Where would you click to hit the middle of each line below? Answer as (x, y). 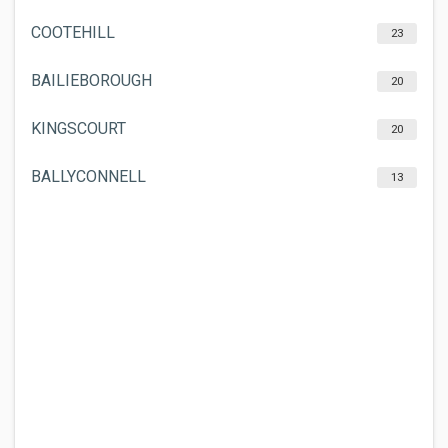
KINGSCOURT (78, 128)
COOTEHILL (73, 32)
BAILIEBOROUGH (91, 80)
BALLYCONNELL (88, 176)
